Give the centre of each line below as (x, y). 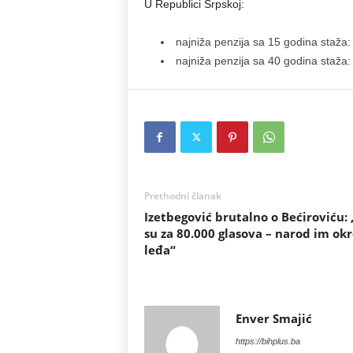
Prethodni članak (182, 196)
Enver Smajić (273, 318)
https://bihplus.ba (268, 341)
